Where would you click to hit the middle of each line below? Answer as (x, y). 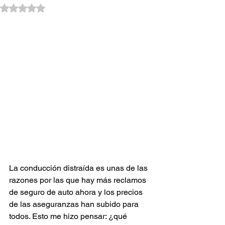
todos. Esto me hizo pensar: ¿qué (69, 216)
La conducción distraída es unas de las (79, 168)
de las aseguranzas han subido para (75, 204)
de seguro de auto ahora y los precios (77, 192)
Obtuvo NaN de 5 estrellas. (65, 8)
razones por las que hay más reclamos (79, 180)
